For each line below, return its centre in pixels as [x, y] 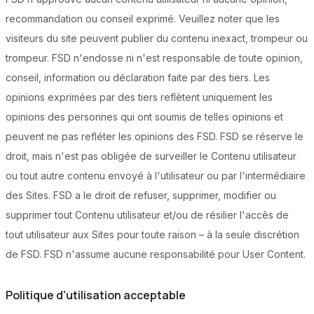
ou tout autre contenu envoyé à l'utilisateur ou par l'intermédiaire [156, 176]
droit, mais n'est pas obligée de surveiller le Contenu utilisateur [151, 156]
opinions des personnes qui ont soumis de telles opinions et [144, 117]
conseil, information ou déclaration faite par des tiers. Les [138, 78]
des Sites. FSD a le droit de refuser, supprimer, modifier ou [141, 196]
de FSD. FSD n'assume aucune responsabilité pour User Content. [156, 254]
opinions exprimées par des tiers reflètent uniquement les [139, 97]
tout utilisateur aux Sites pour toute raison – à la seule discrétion [152, 235]
